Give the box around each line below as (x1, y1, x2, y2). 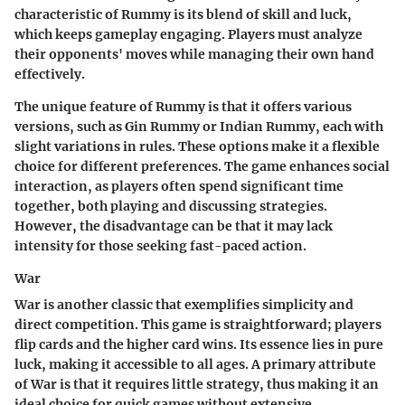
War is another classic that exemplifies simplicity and (14, 297, 353, 314)
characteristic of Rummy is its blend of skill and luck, (14, 6, 352, 24)
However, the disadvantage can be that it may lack (14, 218, 333, 235)
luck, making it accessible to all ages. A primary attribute (14, 356, 376, 373)
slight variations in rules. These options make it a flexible (14, 138, 380, 155)
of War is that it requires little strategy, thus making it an (14, 376, 379, 393)
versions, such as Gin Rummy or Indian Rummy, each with (14, 118, 383, 136)
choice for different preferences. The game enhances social (14, 158, 390, 175)
